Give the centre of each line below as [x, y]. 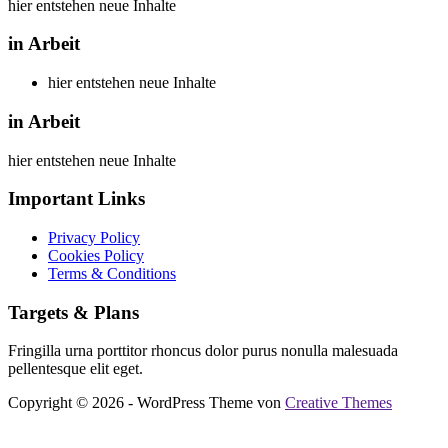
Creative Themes [338, 403]
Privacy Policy [94, 237]
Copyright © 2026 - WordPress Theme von [146, 403]
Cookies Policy [96, 255]
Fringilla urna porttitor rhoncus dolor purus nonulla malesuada [203, 351]
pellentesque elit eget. [75, 369]
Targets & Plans [73, 312]
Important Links [76, 199]
